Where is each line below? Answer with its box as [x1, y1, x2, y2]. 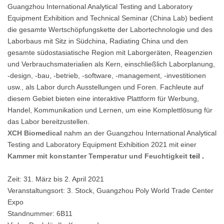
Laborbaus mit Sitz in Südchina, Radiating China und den [7, 36, 188, 45]
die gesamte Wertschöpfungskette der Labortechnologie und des [7, 25, 212, 33]
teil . [189, 151, 204, 160]
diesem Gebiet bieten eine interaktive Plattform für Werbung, [7, 94, 199, 102]
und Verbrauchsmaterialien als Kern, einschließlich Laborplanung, [7, 59, 215, 68]
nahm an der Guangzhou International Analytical [64, 128, 216, 137]
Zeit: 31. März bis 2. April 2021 [7, 174, 104, 183]
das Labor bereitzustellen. [7, 117, 89, 125]
